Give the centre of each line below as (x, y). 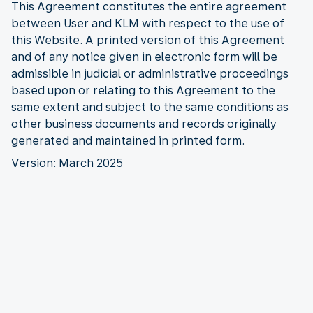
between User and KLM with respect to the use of (148, 23)
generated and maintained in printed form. (128, 140)
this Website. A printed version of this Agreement (148, 40)
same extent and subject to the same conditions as (150, 107)
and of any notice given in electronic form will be (144, 57)
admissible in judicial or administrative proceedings (150, 73)
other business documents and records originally (144, 124)
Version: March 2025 (67, 163)
